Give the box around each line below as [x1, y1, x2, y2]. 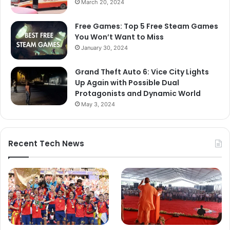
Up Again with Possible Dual [75, 78, 179, 88]
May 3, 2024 [81, 101, 115, 108]
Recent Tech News [8, 138, 84, 149]
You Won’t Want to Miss [75, 32, 164, 43]
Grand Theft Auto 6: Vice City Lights [75, 67, 209, 78]
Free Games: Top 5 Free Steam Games [75, 21, 218, 32]
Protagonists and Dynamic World [75, 88, 201, 99]
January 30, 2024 [81, 44, 128, 52]
